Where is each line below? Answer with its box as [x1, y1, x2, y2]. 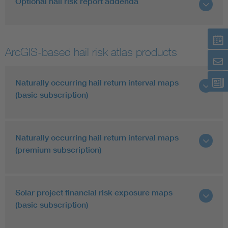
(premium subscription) [15, 145, 101, 155]
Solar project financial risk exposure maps [15, 187, 173, 197]
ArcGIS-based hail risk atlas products [5, 45, 177, 59]
